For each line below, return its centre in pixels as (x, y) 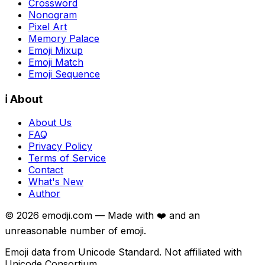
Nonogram (53, 14)
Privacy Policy (60, 146)
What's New (56, 182)
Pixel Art (48, 26)
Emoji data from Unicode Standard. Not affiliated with (123, 252)
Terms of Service (67, 158)
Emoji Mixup (56, 50)
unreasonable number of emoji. (75, 231)
